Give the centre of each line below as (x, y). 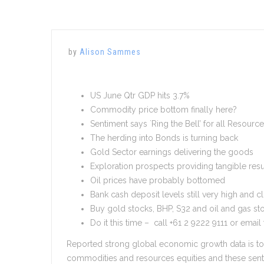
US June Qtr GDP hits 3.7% (140, 95)
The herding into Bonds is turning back (164, 138)
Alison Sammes (110, 52)
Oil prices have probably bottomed (158, 180)
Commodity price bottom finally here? (164, 110)
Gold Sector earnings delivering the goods (172, 152)
